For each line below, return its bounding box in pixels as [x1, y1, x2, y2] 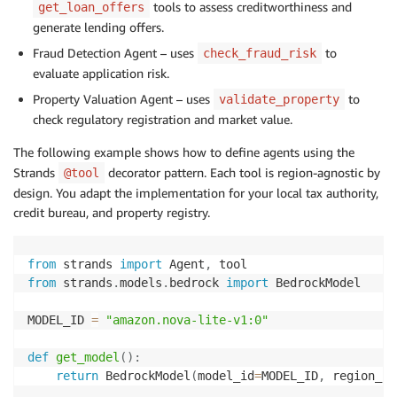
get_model [56, 350, 120, 365]
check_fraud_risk [203, 46, 316, 61]
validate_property [219, 92, 339, 107]
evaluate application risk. [33, 66, 169, 82]
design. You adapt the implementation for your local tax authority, [13, 185, 378, 201]
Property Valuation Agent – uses [33, 91, 214, 107]
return [56, 369, 98, 384]
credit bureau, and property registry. [13, 205, 210, 221]
